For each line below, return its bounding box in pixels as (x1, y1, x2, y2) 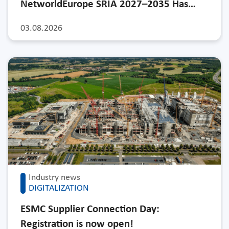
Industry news (29, 173, 80, 183)
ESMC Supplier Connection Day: (20, 204, 159, 215)
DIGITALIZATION (29, 184, 89, 194)
